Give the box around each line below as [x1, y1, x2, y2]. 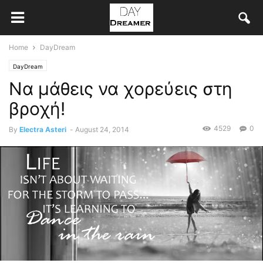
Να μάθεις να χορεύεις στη [9, 78, 232, 99]
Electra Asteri [19, 125, 66, 134]
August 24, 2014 [75, 125, 129, 134]
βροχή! [9, 98, 65, 119]
